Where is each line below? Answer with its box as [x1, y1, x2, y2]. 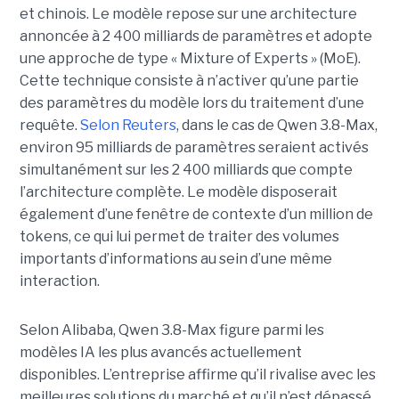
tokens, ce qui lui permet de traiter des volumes [19, 227, 339, 245]
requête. [19, 116, 80, 134]
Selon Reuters [79, 116, 176, 134]
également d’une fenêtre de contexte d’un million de [19, 205, 373, 223]
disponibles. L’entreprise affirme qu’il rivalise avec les [19, 365, 376, 383]
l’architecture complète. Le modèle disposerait [19, 183, 338, 200]
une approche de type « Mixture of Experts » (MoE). [19, 49, 361, 67]
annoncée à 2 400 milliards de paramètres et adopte [19, 27, 372, 45]
